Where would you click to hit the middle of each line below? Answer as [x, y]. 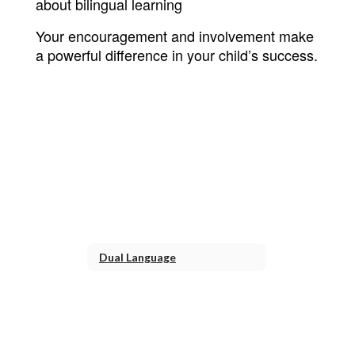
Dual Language [137, 257]
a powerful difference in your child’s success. [177, 55]
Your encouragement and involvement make [175, 36]
